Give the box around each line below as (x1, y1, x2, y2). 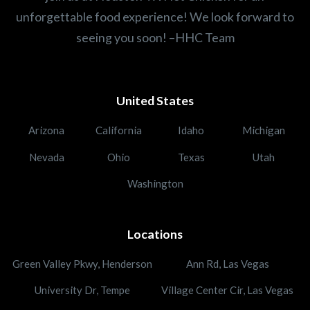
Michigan (241, 123, 285, 136)
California (95, 123, 143, 136)
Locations (127, 226, 183, 242)
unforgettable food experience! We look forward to (16, 8, 294, 24)
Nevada (28, 150, 64, 163)
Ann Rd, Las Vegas (185, 257, 269, 270)
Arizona (28, 123, 65, 136)
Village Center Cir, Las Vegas (161, 284, 294, 297)
